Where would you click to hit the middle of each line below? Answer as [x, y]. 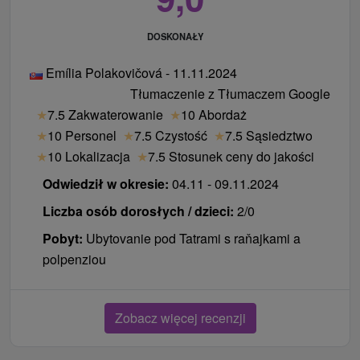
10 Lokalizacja [89, 157]
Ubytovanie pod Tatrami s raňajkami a [193, 239]
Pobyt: [64, 239]
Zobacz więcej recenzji [180, 318]
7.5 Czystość [171, 136]
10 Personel [82, 136]
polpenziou [74, 260]
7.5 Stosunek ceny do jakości [231, 157]
